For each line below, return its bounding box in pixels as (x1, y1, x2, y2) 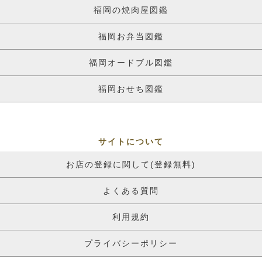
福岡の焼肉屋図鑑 (94, 5, 168, 15)
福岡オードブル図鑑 (89, 57, 173, 67)
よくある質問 (103, 185, 159, 195)
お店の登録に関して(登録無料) (66, 159, 196, 169)
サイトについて (98, 136, 164, 146)
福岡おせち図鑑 (98, 84, 164, 94)
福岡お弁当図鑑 (98, 31, 164, 41)
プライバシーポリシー (84, 238, 178, 248)
